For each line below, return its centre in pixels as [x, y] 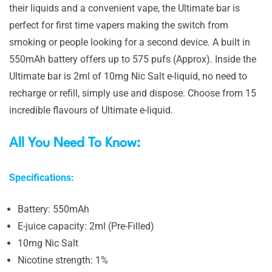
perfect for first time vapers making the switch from [119, 25]
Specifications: [42, 178]
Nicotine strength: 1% [63, 260]
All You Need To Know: [76, 143]
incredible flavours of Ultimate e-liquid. [91, 110]
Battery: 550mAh [53, 209]
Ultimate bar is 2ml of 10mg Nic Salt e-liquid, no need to [128, 76]
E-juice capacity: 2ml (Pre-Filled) [86, 226]
